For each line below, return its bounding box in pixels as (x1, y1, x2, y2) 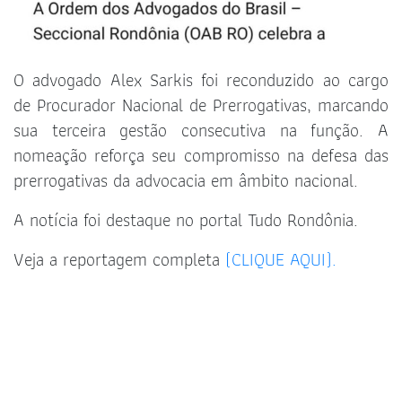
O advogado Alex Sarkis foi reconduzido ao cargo (13, 66, 389, 95)
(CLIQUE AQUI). (225, 245, 336, 275)
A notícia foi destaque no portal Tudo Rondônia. (13, 205, 358, 235)
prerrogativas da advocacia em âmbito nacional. (13, 166, 358, 196)
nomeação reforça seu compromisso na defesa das (13, 141, 389, 170)
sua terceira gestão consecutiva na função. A (13, 116, 389, 145)
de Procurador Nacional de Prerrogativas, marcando (13, 91, 389, 120)
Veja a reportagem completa (13, 245, 225, 275)
